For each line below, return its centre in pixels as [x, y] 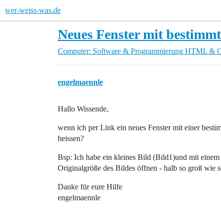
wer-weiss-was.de [33, 10]
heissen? [71, 138]
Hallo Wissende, [83, 109]
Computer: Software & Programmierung [120, 51]
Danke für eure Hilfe [90, 187]
